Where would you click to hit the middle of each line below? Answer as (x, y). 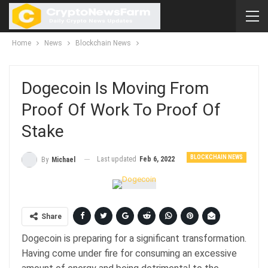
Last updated (118, 159)
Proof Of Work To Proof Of (121, 110)
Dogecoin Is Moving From (115, 88)
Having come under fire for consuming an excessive (129, 253)
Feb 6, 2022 (157, 159)
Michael (63, 159)
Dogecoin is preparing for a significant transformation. (134, 238)
